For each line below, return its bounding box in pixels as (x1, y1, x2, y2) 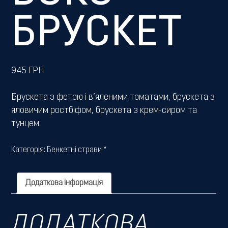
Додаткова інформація (25, 179, 103, 188)
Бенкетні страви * (47, 146, 107, 155)
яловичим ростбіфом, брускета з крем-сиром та (11, 106, 197, 115)
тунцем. (11, 119, 41, 128)
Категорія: (11, 146, 47, 155)
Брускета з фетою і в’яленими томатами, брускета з (11, 93, 215, 102)
